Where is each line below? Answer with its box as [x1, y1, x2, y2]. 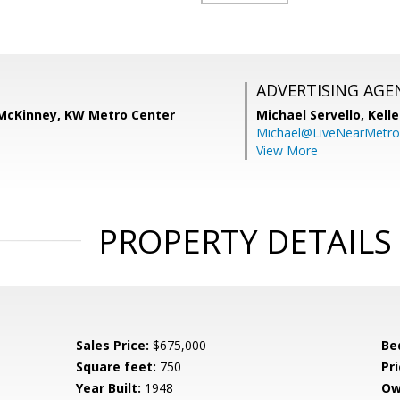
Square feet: [76, 358, 157, 375]
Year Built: [76, 379, 142, 396]
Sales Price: [76, 337, 150, 354]
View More [256, 142, 318, 159]
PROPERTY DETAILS [97, 220, 392, 263]
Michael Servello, [256, 106, 368, 123]
